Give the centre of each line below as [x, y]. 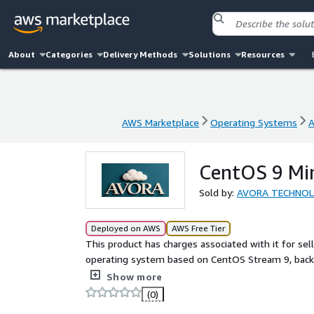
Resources [262, 54]
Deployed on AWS [126, 228]
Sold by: [218, 192]
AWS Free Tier [198, 228]
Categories [69, 54]
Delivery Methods [141, 54]
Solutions [209, 54]
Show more [135, 277]
